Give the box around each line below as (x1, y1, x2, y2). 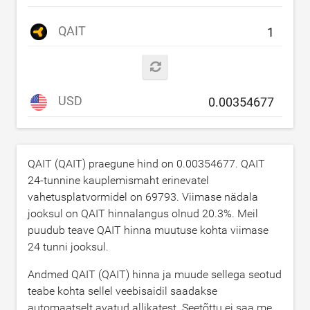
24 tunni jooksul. (28, 239, 109, 253)
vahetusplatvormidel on (28, 190, 145, 203)
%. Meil (224, 206, 258, 220)
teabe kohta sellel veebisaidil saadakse (28, 284, 217, 298)
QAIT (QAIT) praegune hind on (28, 156, 176, 170)
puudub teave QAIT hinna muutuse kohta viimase (28, 223, 268, 237)
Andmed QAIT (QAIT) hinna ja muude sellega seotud (28, 267, 282, 281)
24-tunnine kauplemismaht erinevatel (28, 173, 209, 187)
